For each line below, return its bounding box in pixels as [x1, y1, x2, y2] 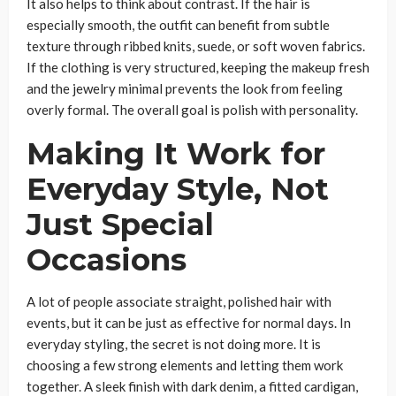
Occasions [27, 240, 187, 278]
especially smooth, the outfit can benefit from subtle [27, 16, 330, 33]
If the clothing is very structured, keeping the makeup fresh [27, 58, 369, 75]
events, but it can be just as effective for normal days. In [27, 314, 351, 331]
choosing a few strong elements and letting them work [27, 356, 343, 373]
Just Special [27, 205, 214, 243]
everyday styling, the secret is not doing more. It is [27, 335, 321, 352]
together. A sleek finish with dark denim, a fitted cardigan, [27, 377, 358, 394]
